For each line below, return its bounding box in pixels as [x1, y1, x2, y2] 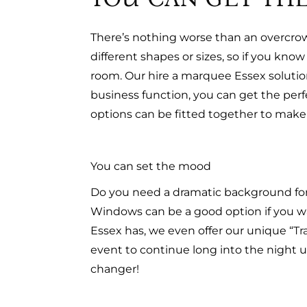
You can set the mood [90, 160, 211, 173]
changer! [90, 262, 139, 275]
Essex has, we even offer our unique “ [90, 224, 293, 237]
